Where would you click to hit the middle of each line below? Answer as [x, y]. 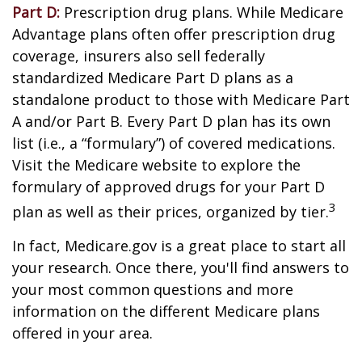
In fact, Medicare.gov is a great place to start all [179, 246]
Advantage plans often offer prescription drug [174, 34]
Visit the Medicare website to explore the [156, 165]
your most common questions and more [153, 289]
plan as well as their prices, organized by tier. [170, 212]
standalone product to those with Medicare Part [181, 99]
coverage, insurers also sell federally [139, 56]
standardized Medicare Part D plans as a [153, 78]
